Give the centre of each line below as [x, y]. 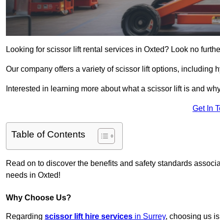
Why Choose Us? [39, 198]
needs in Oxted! [33, 175]
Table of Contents [48, 135]
